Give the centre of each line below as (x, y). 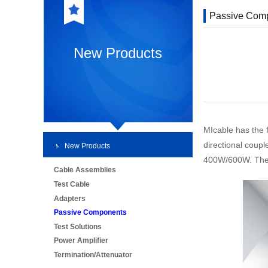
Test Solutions (78, 226)
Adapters (70, 198)
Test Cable (72, 184)
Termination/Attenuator (93, 255)
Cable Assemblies (85, 170)
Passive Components (90, 213)
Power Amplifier (81, 241)
